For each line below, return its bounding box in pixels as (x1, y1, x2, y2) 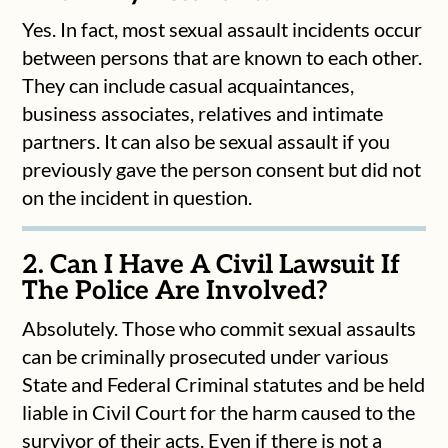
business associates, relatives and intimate (22, 100, 384, 125)
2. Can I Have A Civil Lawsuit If (22, 248, 401, 281)
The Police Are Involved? (22, 274, 329, 307)
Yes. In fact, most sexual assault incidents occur (22, 16, 423, 41)
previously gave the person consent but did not (22, 156, 422, 181)
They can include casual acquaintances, (22, 72, 355, 97)
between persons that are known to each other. (22, 44, 423, 69)
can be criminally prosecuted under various (22, 343, 390, 368)
